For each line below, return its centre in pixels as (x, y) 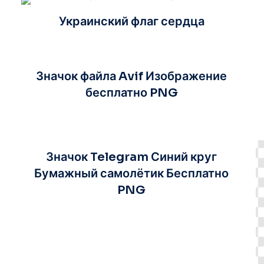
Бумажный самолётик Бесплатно (132, 173)
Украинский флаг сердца (131, 21)
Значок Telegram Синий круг (132, 157)
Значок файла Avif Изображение (132, 76)
